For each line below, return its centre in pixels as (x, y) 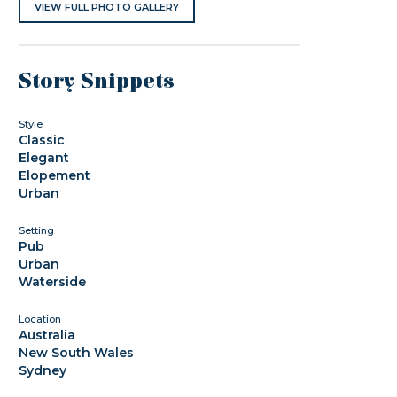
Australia (47, 335)
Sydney (43, 370)
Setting (37, 230)
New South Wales (77, 353)
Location (40, 319)
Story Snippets (97, 82)
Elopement (55, 175)
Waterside (53, 282)
